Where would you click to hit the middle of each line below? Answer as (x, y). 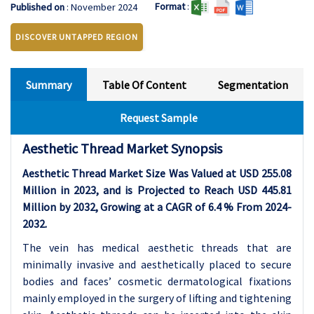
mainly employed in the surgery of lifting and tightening (157, 298)
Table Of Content (145, 85)
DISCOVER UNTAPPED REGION (77, 37)
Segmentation (253, 85)
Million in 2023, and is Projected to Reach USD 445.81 (157, 190)
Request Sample (159, 118)
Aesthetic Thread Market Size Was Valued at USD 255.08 (157, 173)
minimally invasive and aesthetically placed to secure (157, 264)
